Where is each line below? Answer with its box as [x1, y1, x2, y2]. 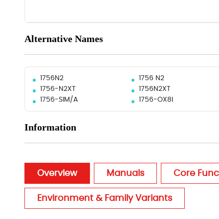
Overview [37, 169, 77, 178]
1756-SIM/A [40, 96, 78, 103]
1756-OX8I [138, 96, 173, 103]
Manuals [107, 169, 144, 178]
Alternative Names [24, 33, 103, 44]
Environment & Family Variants [37, 194, 172, 203]
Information [24, 122, 76, 132]
